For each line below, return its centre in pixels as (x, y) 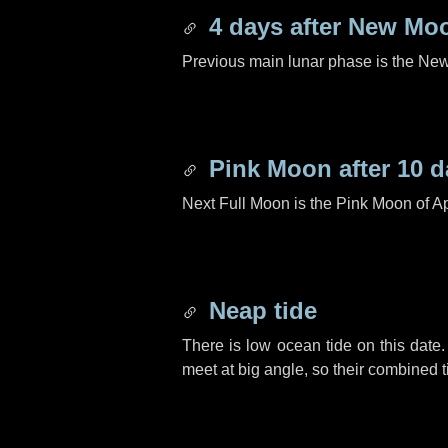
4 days (246, 26)
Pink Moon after (299, 168)
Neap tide (259, 310)
